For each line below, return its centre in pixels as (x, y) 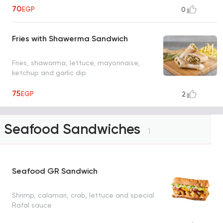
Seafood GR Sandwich (55, 171)
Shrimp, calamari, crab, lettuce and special (83, 195)
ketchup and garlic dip (49, 72)
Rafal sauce (32, 205)
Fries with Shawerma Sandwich (70, 39)
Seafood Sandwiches (74, 129)
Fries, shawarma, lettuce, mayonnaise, (76, 62)
